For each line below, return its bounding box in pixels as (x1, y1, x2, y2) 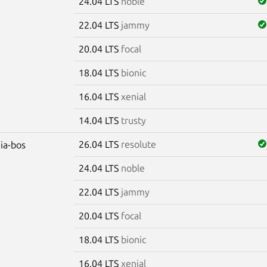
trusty (120, 114, 146, 126)
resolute (120, 138, 156, 150)
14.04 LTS (78, 114, 121, 126)
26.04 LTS (78, 138, 121, 150)
